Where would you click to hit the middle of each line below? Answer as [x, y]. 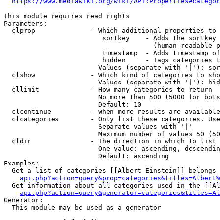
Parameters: [26, 23]
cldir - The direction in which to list [110, 141]
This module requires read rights [67, 16]
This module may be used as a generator [82, 207]
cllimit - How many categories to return [108, 90]
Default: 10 [73, 104]
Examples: [22, 163]
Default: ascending [86, 156]
